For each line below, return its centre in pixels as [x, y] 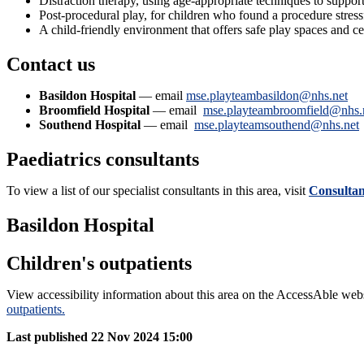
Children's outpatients [99, 263]
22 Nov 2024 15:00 [142, 336]
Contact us [51, 65]
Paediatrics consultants [103, 160]
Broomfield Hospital [94, 110]
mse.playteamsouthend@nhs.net [277, 125]
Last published [47, 336]
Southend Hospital [90, 125]
